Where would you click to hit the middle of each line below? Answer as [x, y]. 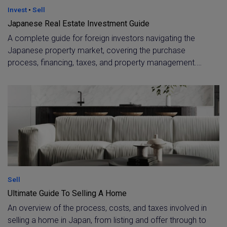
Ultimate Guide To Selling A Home [67, 193]
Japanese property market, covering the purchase [97, 50]
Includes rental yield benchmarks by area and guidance [105, 75]
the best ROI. [31, 99]
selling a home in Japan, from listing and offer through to [107, 220]
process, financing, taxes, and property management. [102, 63]
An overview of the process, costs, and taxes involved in [107, 208]
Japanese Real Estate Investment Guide [79, 24]
